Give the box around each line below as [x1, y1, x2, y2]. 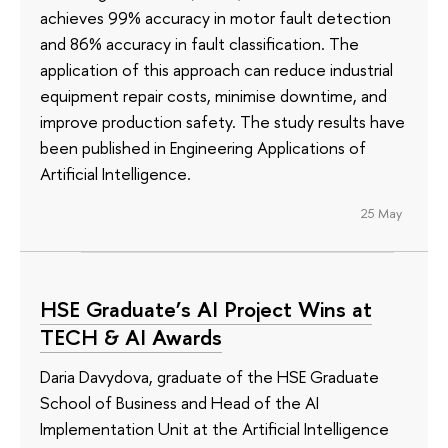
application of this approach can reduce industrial [40, 58, 393, 82]
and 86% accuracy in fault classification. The [40, 32, 359, 56]
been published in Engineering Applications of [40, 136, 366, 160]
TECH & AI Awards [40, 321, 222, 352]
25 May [360, 204, 402, 223]
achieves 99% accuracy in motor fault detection [40, 6, 391, 30]
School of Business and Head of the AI [40, 391, 319, 415]
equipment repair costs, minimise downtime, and [40, 84, 387, 108]
